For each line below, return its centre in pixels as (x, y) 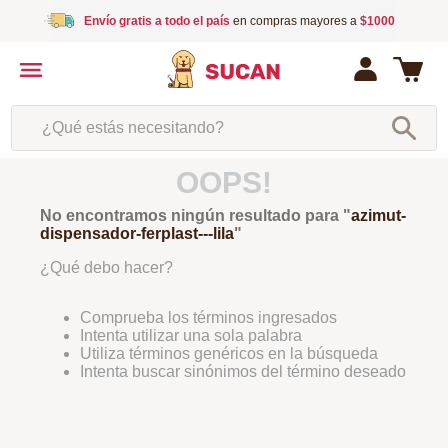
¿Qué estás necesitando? (101, 112)
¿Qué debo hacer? (106, 267)
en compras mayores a (294, 21)
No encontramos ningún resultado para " (195, 215)
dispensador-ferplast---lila (137, 233)
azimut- (378, 215)
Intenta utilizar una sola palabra (191, 335)
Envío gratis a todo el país (156, 21)
